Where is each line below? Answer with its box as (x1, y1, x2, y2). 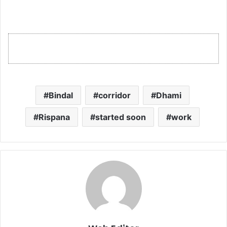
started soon (95, 111, 146, 122)
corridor (98, 90, 131, 100)
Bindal (48, 90, 73, 100)
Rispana (38, 111, 70, 122)
